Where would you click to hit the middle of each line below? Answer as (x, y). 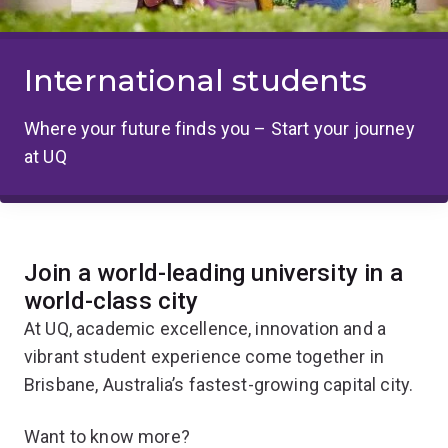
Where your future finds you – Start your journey (219, 128)
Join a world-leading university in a (213, 272)
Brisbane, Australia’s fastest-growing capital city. (219, 384)
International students (196, 80)
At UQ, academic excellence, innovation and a (205, 328)
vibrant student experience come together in (204, 356)
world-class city (111, 300)
